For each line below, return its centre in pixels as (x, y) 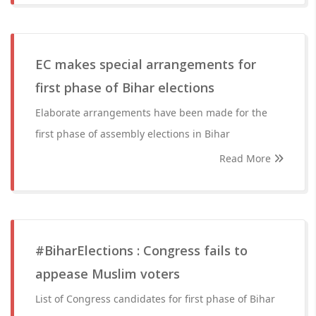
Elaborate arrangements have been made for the (151, 113)
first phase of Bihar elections (125, 87)
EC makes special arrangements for (146, 64)
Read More (247, 158)
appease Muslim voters (108, 274)
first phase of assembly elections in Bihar (133, 134)
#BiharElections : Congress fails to (141, 250)
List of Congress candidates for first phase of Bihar (155, 299)
